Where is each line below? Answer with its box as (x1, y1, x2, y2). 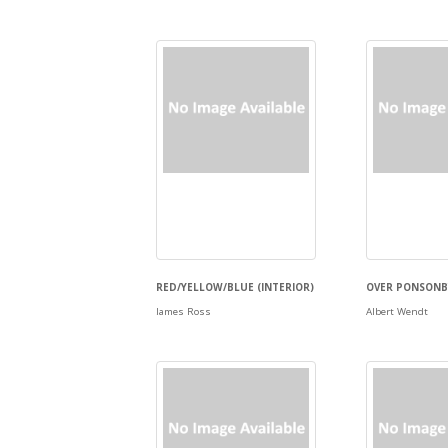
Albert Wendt (366, 304, 429, 319)
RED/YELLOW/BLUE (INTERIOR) (156, 280, 315, 295)
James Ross (156, 304, 212, 319)
